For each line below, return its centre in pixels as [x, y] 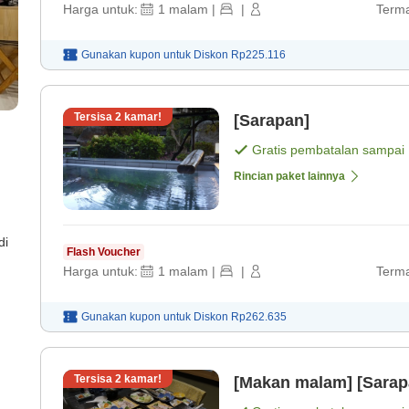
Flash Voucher [104, 252]
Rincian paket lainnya [289, 177]
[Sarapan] [272, 121]
